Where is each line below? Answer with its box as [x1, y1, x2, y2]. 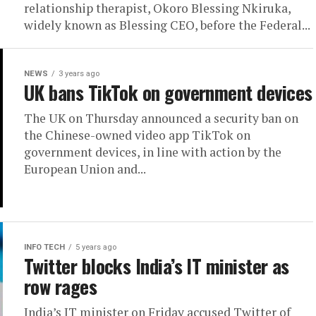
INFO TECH [24, 243, 65, 252]
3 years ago [59, 69, 99, 78]
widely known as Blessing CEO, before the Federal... [24, 17, 310, 33]
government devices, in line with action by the [24, 144, 281, 160]
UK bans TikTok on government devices [24, 78, 312, 107]
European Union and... [24, 161, 146, 177]
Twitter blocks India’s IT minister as [24, 252, 289, 280]
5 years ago [75, 243, 116, 252]
